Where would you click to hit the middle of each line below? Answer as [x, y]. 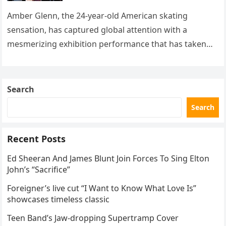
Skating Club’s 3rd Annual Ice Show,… [78, 72]
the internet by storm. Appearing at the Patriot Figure [109, 58]
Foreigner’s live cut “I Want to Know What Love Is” [102, 188]
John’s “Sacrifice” [39, 170]
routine [89, 16]
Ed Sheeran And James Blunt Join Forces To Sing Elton [108, 159]
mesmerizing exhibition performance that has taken [107, 44]
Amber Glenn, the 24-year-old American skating [98, 16]
